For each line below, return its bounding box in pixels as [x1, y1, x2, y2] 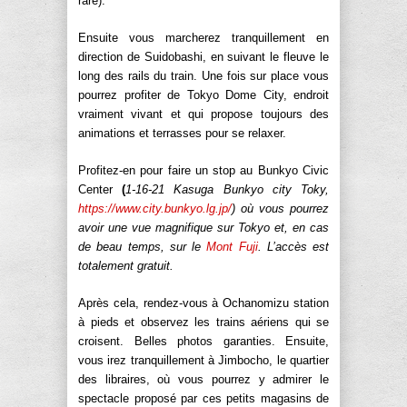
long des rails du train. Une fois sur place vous [78, 68, 329, 83]
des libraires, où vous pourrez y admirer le [78, 372, 329, 386]
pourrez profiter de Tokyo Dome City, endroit [78, 87, 329, 102]
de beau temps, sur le [78, 239, 207, 253]
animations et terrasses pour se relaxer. [78, 125, 286, 140]
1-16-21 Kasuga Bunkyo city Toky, [125, 182, 330, 196]
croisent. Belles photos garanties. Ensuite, [78, 333, 329, 348]
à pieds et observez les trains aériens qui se [78, 314, 329, 329]
